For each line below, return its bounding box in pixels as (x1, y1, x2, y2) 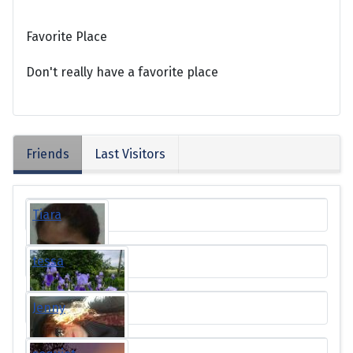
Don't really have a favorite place (26, 64, 218, 80)
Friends (26, 147, 69, 162)
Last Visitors (95, 147, 165, 162)
